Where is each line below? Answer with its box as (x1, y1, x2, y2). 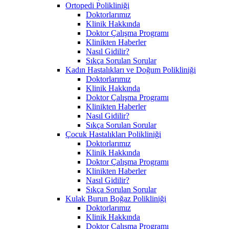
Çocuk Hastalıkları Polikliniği (65, 129, 161, 139)
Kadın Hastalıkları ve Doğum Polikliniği (65, 65, 196, 74)
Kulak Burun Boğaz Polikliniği (65, 194, 166, 203)
